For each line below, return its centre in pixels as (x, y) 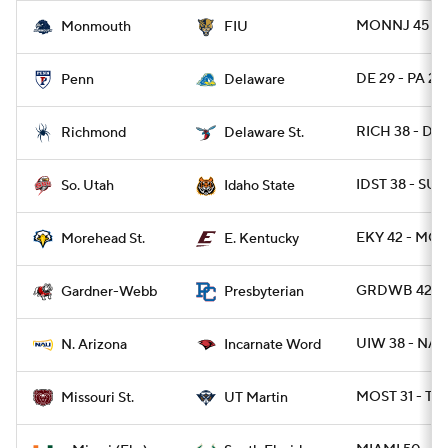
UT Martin (256, 398)
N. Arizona (94, 345)
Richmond (93, 133)
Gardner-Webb (109, 292)
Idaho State (259, 186)
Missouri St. (97, 398)
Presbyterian (264, 292)
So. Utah (87, 186)
